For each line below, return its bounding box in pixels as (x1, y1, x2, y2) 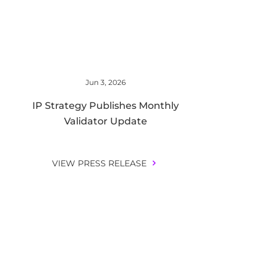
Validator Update (63, 115, 147, 127)
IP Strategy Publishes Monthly (32, 100, 179, 111)
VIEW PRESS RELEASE (51, 158, 147, 169)
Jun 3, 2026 (85, 78, 126, 87)
